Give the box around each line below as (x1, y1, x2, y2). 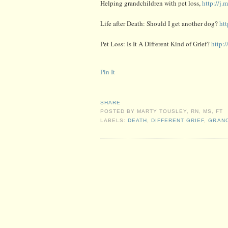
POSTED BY (100, 108, 137, 115)
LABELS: (100, 118, 128, 124)
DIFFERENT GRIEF (151, 118, 205, 124)
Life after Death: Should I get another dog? (100, 18, 219, 28)
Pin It (100, 67, 115, 76)
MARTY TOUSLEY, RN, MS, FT (137, 108, 223, 115)
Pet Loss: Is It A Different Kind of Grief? (100, 39, 211, 48)
